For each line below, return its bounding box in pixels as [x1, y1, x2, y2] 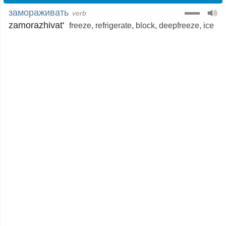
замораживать [9, 8, 69, 18]
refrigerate [95, 21, 132, 30]
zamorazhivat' [9, 20, 64, 30]
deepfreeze [159, 21, 199, 30]
